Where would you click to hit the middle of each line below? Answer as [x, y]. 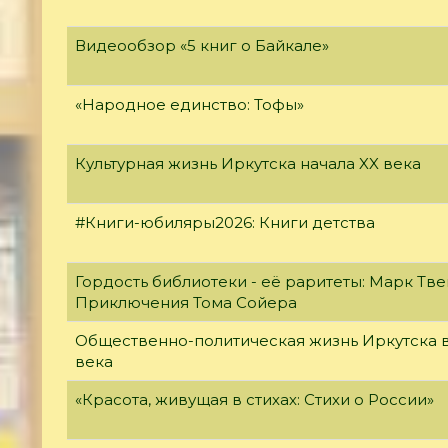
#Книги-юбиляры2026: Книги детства [225, 222]
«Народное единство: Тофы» [189, 104]
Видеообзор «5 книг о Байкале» [202, 45]
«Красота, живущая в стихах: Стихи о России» [254, 399]
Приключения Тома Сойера [186, 302]
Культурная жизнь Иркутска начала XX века [248, 163]
